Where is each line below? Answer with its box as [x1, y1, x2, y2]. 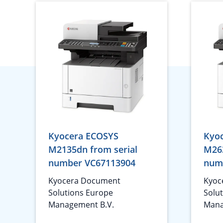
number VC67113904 [48, 157, 135, 169]
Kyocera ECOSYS [48, 130, 118, 142]
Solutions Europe [48, 187, 113, 198]
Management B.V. [48, 199, 114, 210]
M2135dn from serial [48, 143, 137, 155]
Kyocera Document [48, 175, 120, 186]
